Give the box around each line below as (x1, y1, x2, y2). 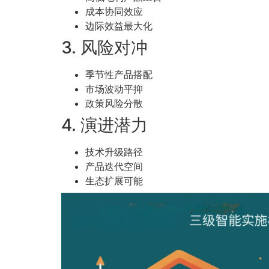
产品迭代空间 (85, 160, 143, 173)
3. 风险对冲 (61, 37, 148, 58)
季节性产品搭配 (85, 68, 153, 81)
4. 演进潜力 (61, 115, 148, 136)
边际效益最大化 (85, 20, 153, 32)
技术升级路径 (85, 146, 143, 159)
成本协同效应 (85, 5, 143, 18)
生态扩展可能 (85, 175, 143, 187)
